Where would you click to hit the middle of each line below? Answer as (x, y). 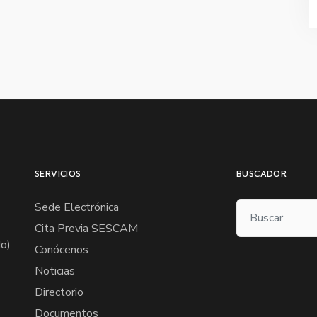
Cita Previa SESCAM (86, 229)
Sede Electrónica (77, 207)
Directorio (59, 292)
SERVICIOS (58, 173)
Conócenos (62, 250)
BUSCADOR (262, 173)
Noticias (55, 271)
